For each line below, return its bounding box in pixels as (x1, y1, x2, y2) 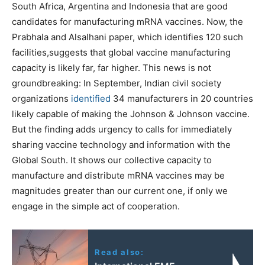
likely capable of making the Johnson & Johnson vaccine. (12, 108, 250, 119)
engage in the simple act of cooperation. (12, 200, 180, 212)
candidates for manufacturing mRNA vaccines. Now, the (12, 15, 243, 27)
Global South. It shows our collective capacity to (12, 154, 212, 166)
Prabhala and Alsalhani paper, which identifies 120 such (12, 31, 243, 43)
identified (71, 92, 111, 104)
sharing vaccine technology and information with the (12, 138, 231, 150)
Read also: (95, 247, 144, 257)
